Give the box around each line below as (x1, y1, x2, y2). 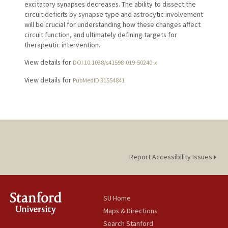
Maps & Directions (103, 206, 158, 216)
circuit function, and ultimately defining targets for (24, 30, 177, 39)
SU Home (103, 193, 131, 203)
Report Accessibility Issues (129, 152, 214, 162)
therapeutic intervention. (24, 40, 100, 49)
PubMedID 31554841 (72, 76, 125, 84)
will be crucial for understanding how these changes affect (24, 19, 201, 29)
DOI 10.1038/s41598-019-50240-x (72, 58, 157, 66)
